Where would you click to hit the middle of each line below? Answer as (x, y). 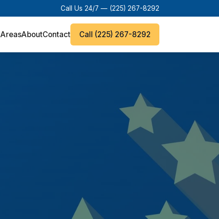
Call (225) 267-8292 (115, 34)
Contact (56, 34)
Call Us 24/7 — (85, 8)
